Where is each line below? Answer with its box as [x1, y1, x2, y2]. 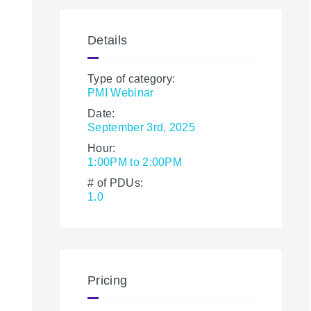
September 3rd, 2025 [87, 121, 196, 133]
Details [87, 33, 128, 47]
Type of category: [87, 73, 176, 85]
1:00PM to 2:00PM [87, 156, 183, 168]
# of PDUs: [87, 177, 144, 189]
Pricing [87, 274, 128, 287]
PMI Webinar [87, 87, 154, 99]
